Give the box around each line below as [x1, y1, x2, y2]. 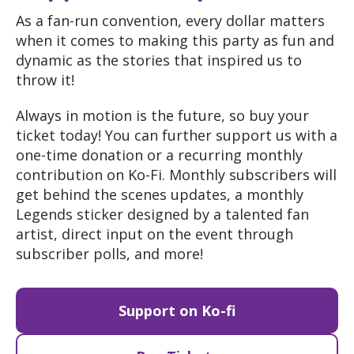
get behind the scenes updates [16, 184, 227, 204]
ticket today [16, 125, 98, 145]
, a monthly [227, 184, 303, 204]
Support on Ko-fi [119, 300, 235, 320]
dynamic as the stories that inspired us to [16, 50, 302, 70]
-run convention [70, 10, 178, 30]
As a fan [16, 10, 70, 30]
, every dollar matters [178, 10, 325, 30]
